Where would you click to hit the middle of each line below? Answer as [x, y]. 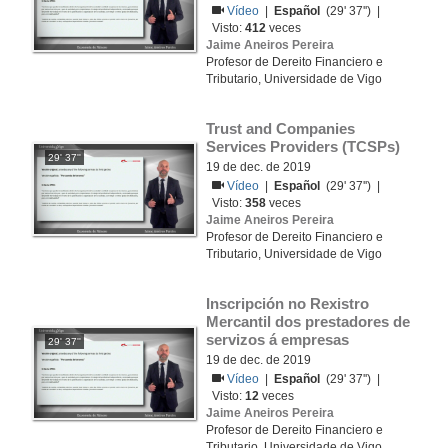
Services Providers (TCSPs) [303, 146]
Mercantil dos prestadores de [308, 321]
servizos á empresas [279, 339]
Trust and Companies [280, 128]
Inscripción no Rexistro [287, 303]
